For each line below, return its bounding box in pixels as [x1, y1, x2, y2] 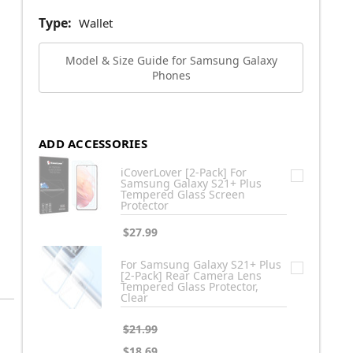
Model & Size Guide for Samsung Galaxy [65, 53, 277, 68]
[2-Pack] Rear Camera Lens [121, 267, 262, 283]
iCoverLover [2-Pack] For [121, 164, 247, 180]
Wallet [78, 15, 113, 32]
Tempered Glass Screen [121, 186, 245, 202]
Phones [151, 68, 191, 83]
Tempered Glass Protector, [121, 278, 258, 294]
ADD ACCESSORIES [39, 135, 147, 151]
